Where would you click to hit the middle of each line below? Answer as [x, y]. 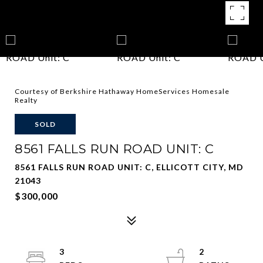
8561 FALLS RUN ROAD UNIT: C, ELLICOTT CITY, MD [129, 167]
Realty [26, 100]
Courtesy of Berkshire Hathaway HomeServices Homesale [122, 91]
